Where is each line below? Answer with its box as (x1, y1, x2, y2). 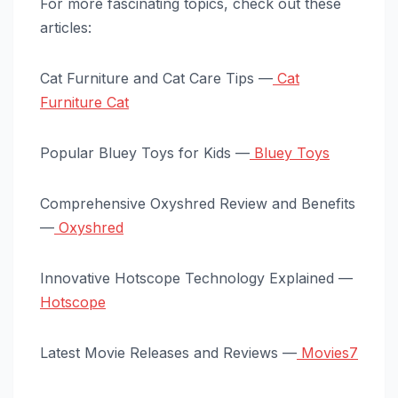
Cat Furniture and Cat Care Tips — (40, 69, 273, 88)
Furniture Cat (40, 93, 129, 112)
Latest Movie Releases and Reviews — (40, 344, 297, 362)
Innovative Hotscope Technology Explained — (40, 269, 353, 288)
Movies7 (297, 344, 358, 362)
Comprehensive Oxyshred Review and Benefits (40, 195, 355, 213)
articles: (40, 19, 92, 37)
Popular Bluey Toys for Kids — (40, 144, 250, 163)
